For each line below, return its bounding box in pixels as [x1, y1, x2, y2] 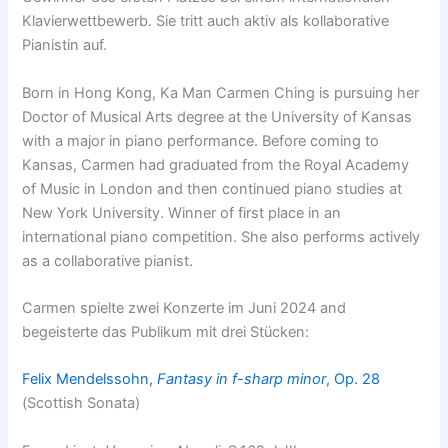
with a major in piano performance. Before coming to [22, 131, 380, 150]
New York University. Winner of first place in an [22, 203, 342, 222]
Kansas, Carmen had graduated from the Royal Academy [22, 155, 410, 174]
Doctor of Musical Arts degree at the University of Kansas [22, 107, 413, 126]
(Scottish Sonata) [22, 394, 141, 413]
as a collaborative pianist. [22, 251, 194, 270]
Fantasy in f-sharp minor [157, 370, 327, 389]
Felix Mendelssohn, [22, 370, 158, 389]
